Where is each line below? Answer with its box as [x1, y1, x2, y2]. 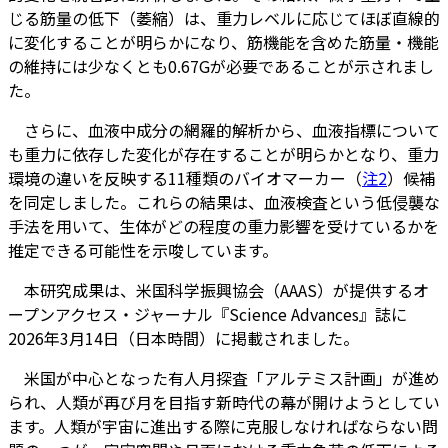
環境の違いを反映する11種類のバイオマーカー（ [8, 165, 362, 190]
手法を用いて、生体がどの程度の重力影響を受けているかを [8, 213, 439, 238]
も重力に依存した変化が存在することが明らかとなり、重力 [8, 141, 439, 166]
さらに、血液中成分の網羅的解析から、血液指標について [8, 117, 440, 142]
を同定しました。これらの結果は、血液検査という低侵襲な [8, 189, 440, 214]
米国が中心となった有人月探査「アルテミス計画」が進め [8, 365, 440, 390]
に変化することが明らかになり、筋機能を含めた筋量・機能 [8, 29, 439, 54]
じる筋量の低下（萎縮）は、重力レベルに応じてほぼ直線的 [8, 5, 440, 30]
